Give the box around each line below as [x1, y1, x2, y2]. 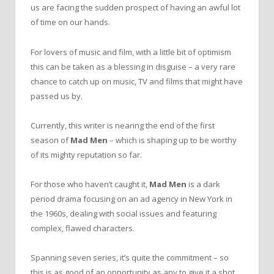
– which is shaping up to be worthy [109, 134, 237, 146]
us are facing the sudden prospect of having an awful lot [31, 2, 240, 13]
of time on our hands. [31, 17, 110, 28]
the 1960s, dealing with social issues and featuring [31, 207, 217, 219]
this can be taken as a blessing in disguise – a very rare [31, 61, 235, 72]
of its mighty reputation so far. [31, 149, 142, 160]
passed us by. [31, 90, 83, 102]
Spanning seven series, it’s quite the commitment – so [31, 251, 229, 263]
